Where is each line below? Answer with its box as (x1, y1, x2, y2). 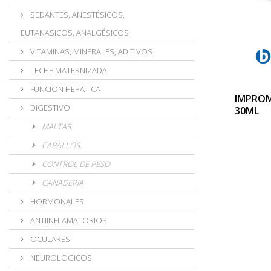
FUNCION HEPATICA (28, 83, 100, 94)
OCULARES (28, 233, 70, 244)
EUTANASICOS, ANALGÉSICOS (21, 27, 129, 38)
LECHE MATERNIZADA (28, 65, 107, 76)
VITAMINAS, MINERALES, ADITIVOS (28, 46, 152, 57)
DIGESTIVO (28, 102, 70, 113)
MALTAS (40, 121, 71, 132)
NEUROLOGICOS (28, 252, 92, 263)
